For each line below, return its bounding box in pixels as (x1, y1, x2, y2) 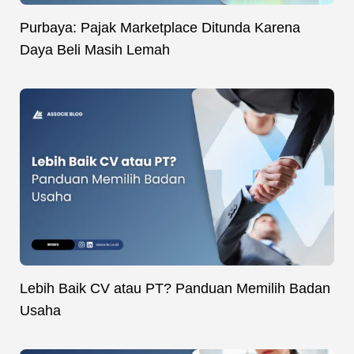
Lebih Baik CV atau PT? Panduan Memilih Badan (20, 280, 330, 296)
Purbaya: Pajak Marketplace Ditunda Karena (20, 19, 300, 36)
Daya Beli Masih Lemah (20, 41, 170, 58)
